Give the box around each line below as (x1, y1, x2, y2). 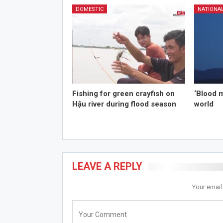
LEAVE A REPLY (72, 160, 142, 173)
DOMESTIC (75, 6, 104, 12)
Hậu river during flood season (72, 100, 176, 109)
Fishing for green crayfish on (72, 89, 175, 99)
